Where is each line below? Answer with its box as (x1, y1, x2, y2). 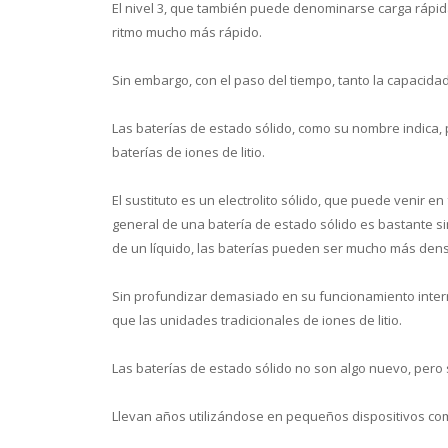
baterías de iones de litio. (112, 142, 265, 161)
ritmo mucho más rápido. (112, 22, 262, 41)
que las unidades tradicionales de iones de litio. (112, 310, 402, 329)
